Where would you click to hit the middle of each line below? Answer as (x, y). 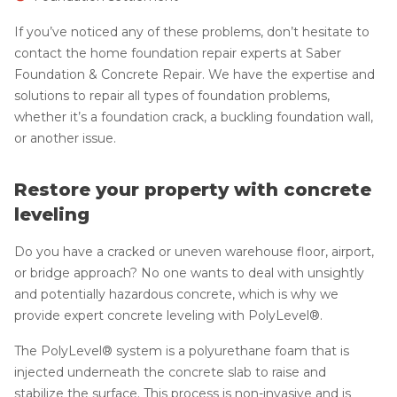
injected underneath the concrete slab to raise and (170, 372)
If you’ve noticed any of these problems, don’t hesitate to (192, 31)
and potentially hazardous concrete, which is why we (176, 294)
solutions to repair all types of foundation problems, (172, 95)
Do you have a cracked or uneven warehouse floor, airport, (194, 251)
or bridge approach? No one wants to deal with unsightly (189, 272)
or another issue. (65, 138)
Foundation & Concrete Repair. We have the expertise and (195, 74)
